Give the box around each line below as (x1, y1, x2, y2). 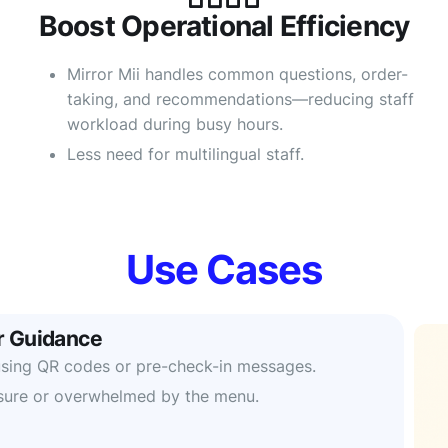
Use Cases (126, 245, 322, 295)
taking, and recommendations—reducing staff (67, 89, 415, 110)
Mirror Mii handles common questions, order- (67, 64, 409, 85)
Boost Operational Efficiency (38, 9, 410, 43)
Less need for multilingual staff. (67, 144, 305, 165)
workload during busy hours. (67, 114, 284, 135)
